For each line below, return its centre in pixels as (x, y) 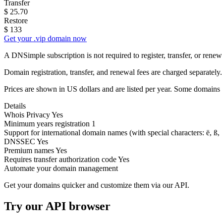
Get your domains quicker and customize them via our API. (97, 185)
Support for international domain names (67, 132)
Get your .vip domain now (45, 38)
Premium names (29, 150)
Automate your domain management (61, 168)
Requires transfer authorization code (60, 159)
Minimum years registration (47, 123)
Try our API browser (57, 206)
